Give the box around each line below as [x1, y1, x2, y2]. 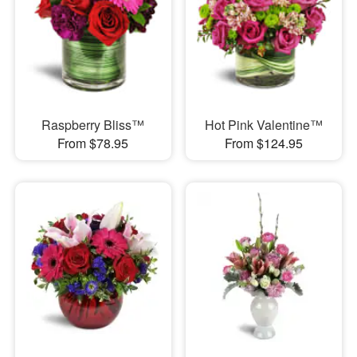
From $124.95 [224, 133, 303, 152]
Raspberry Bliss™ [41, 115, 145, 134]
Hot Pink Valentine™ [204, 115, 323, 134]
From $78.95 [57, 133, 129, 152]
